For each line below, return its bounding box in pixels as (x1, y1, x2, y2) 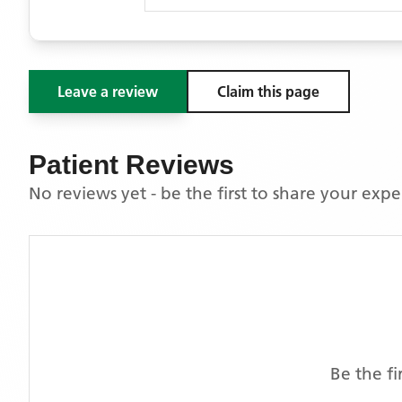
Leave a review (57, 83, 158, 100)
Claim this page (217, 83, 319, 100)
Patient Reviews (29, 150, 234, 179)
